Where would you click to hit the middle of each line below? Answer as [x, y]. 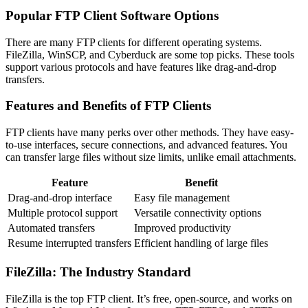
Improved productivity [183, 228]
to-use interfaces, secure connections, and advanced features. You [146, 145]
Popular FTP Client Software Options [112, 16]
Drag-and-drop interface [60, 198]
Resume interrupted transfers [69, 243]
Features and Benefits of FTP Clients [108, 106]
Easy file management [182, 198]
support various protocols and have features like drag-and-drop [141, 67]
